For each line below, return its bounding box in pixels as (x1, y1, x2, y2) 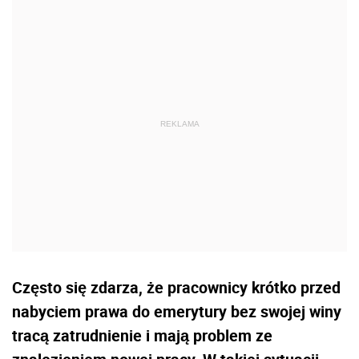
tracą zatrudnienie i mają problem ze (12, 325, 272, 347)
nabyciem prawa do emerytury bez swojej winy (12, 301, 341, 323)
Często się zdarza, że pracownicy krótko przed (12, 276, 341, 299)
